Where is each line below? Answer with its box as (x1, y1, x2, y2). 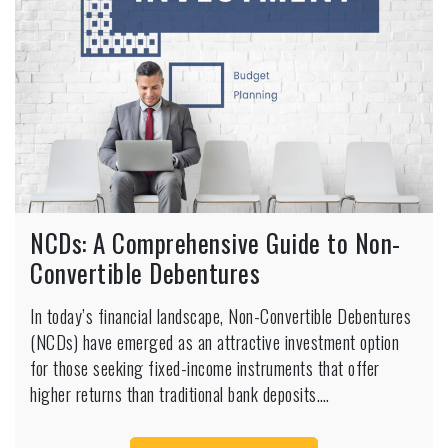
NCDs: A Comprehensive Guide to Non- (30, 223, 401, 261)
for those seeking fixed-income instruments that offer (30, 354, 380, 381)
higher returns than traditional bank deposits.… (30, 380, 330, 407)
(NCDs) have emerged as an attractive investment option (30, 328, 399, 355)
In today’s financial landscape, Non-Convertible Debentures (30, 302, 411, 329)
